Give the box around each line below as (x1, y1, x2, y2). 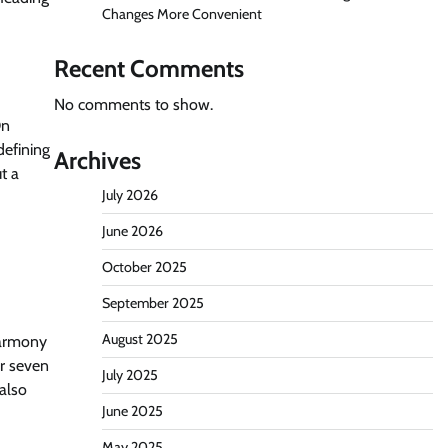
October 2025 (101, 258, 187, 276)
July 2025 (101, 366, 158, 384)
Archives (53, 146, 141, 175)
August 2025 (101, 330, 178, 348)
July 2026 (101, 186, 158, 204)
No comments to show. (53, 95, 213, 114)
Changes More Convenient (101, 5, 262, 23)
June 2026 (101, 222, 163, 240)
